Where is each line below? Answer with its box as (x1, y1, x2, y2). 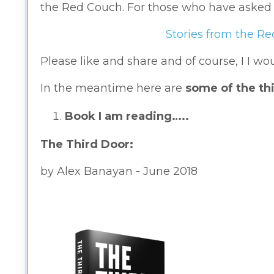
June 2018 (143, 164, 198, 178)
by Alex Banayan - (40, 164, 143, 178)
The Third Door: (40, 137, 136, 151)
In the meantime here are (40, 81, 185, 95)
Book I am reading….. (65, 109, 189, 123)
